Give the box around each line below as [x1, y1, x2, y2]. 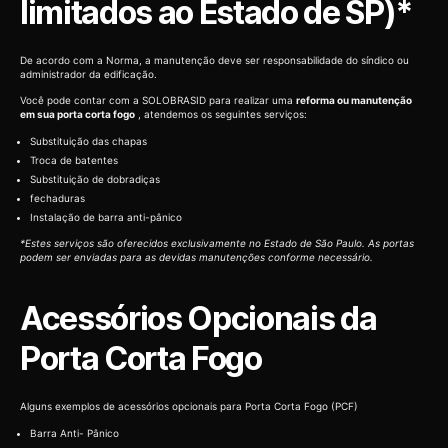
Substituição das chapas [30, 134, 147, 147]
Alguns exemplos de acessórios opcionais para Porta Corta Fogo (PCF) [20, 400, 358, 413]
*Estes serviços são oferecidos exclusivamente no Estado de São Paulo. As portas [20, 237, 414, 250]
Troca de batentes [30, 153, 118, 166]
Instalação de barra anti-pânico [30, 210, 182, 223]
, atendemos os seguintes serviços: [135, 108, 307, 121]
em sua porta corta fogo [20, 108, 135, 121]
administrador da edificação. [20, 67, 157, 80]
